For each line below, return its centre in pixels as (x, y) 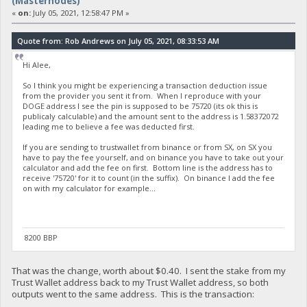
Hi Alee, (37, 64)
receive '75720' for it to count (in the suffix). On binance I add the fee (149, 177)
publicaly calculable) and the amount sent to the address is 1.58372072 (151, 116)
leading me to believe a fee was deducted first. (109, 126)
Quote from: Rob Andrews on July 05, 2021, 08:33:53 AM (118, 41)
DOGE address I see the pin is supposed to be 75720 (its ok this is (140, 106)
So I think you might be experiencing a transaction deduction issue (145, 85)
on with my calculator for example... (89, 188)
